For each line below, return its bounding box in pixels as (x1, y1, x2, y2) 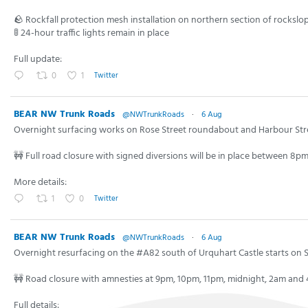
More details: (14, 174, 67, 190)
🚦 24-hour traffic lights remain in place (14, 25, 169, 41)
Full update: (14, 51, 62, 67)
